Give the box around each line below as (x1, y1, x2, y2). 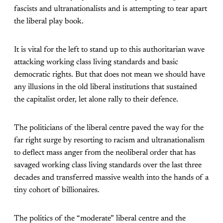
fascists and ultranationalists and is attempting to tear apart (14, 4, 207, 13)
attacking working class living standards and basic (14, 58, 178, 66)
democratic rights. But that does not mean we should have (14, 70, 205, 79)
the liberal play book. (14, 17, 84, 25)
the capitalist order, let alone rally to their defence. (14, 95, 178, 104)
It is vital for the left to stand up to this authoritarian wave (14, 45, 205, 54)
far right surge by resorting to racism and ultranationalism (14, 136, 205, 144)
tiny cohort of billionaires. (14, 186, 100, 194)
